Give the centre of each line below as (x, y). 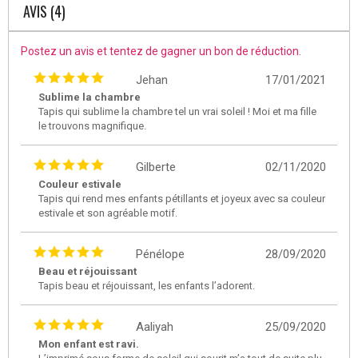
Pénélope (160, 254)
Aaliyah (155, 326)
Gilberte (156, 167)
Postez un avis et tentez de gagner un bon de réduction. (161, 51)
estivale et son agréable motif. (108, 213)
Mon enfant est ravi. (89, 344)
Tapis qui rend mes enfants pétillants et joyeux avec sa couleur (182, 198)
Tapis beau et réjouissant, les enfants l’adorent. (147, 285)
